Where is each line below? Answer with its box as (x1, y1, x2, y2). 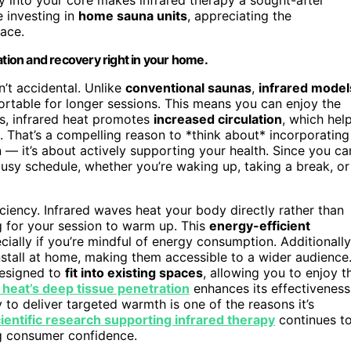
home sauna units (78, 7, 187, 24)
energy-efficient (209, 217, 310, 233)
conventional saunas (125, 79, 251, 96)
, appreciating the (187, 7, 291, 24)
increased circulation (154, 110, 282, 127)
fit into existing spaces (65, 264, 203, 280)
